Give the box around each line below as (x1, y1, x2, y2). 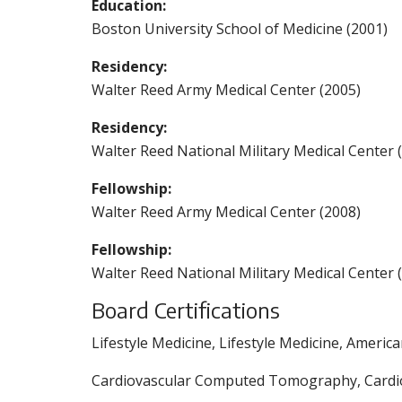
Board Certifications (92, 296, 280, 323)
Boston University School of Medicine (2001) (92, 19, 388, 39)
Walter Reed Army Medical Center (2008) (92, 202, 361, 222)
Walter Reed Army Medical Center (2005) (92, 80, 361, 100)
